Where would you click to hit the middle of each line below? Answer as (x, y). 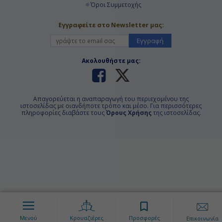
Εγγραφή (150, 40)
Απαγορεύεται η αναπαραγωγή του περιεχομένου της (111, 99)
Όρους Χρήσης (129, 112)
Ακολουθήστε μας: (111, 60)
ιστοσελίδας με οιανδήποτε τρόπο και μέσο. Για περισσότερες (111, 106)
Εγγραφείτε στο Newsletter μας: (111, 25)
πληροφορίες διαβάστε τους (63, 112)
